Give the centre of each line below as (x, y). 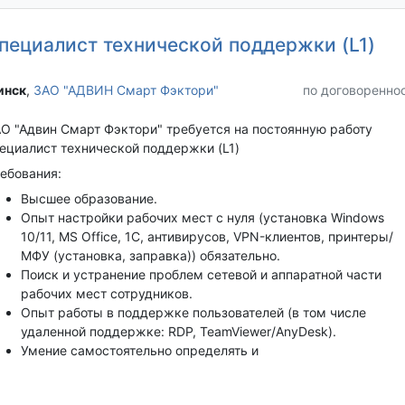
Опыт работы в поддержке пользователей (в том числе (193, 312)
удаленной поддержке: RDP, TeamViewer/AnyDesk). (178, 331)
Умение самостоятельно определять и (139, 350)
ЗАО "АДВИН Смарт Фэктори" (126, 89)
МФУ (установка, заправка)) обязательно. (150, 255)
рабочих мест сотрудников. (106, 293)
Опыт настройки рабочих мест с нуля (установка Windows (202, 217)
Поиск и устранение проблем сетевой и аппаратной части (201, 274)
